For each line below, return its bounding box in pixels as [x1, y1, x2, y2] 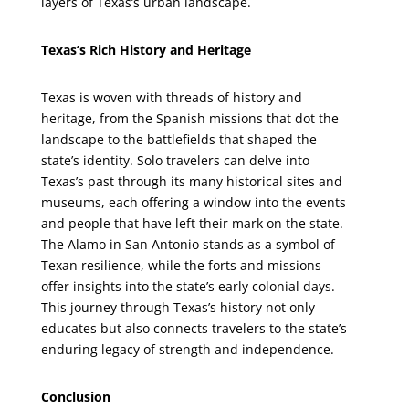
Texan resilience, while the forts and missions [40, 257, 321, 274]
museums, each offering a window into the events [40, 194, 346, 211]
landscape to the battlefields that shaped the [40, 131, 317, 148]
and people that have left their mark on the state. [40, 215, 343, 232]
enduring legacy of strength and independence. [40, 341, 334, 358]
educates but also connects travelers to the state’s [40, 320, 347, 337]
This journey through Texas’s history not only [40, 299, 315, 316]
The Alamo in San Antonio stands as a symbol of [40, 236, 335, 253]
